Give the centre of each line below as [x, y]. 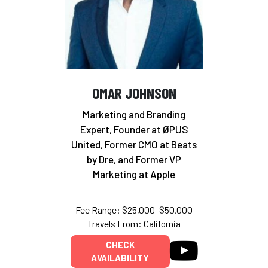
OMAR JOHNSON [134, 93]
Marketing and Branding [134, 114]
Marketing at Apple [134, 174]
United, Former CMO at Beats [134, 144]
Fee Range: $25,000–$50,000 [134, 209]
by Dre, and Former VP [134, 159]
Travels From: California [134, 223]
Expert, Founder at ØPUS [134, 129]
